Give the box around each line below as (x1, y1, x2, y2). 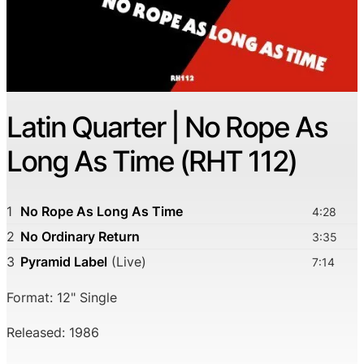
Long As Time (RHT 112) (6, 144, 297, 180)
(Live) (107, 253, 146, 270)
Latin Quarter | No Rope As (6, 110, 327, 145)
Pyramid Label (20, 253, 107, 270)
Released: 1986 (6, 323, 99, 340)
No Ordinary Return (20, 227, 140, 245)
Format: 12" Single (6, 289, 117, 306)
